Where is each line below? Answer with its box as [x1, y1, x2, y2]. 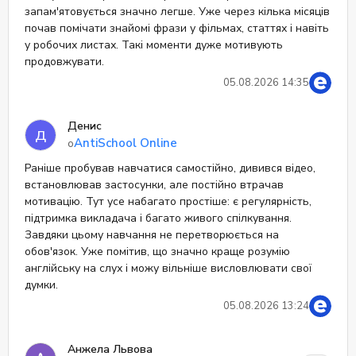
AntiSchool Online [74, 135, 177, 151]
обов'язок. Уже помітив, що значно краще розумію [25, 244, 290, 259]
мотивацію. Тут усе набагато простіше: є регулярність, [25, 194, 311, 209]
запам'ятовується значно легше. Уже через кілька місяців [25, 4, 330, 19]
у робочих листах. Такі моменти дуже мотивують [25, 37, 283, 52]
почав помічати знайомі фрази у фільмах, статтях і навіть [25, 21, 329, 36]
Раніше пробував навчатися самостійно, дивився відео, [25, 161, 315, 176]
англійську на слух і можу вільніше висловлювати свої [25, 261, 311, 276]
